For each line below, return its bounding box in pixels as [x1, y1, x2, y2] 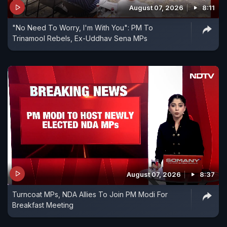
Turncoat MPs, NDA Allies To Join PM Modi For [12, 190, 168, 199]
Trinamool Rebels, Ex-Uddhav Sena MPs [12, 34, 147, 43]
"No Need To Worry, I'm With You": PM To [12, 23, 153, 32]
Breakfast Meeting [12, 200, 73, 209]
